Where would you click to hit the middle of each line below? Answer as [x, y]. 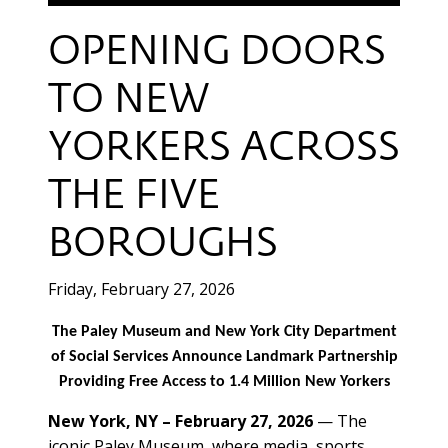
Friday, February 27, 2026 [141, 288]
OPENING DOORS [217, 52]
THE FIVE [134, 196]
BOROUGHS [163, 244]
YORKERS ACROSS [224, 148]
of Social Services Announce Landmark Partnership [224, 356]
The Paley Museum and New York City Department [224, 331]
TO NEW [128, 100]
